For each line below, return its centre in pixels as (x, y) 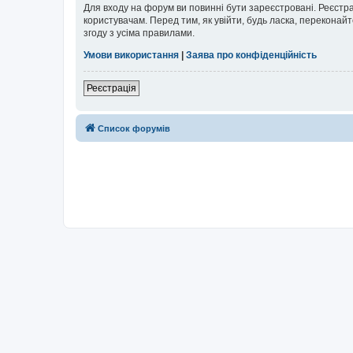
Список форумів (134, 128)
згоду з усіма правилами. (139, 33)
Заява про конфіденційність (251, 55)
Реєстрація (111, 88)
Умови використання (131, 55)
